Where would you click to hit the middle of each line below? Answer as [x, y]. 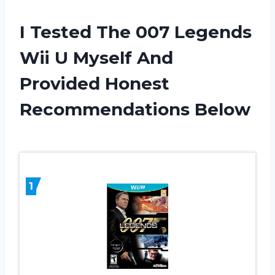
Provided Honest [95, 83]
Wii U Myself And [96, 57]
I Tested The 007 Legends [136, 32]
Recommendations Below [135, 109]
